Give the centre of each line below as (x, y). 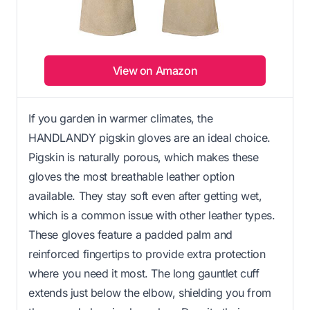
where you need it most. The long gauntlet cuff (144, 273)
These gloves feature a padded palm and (130, 234)
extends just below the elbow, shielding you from (150, 292)
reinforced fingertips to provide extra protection (147, 254)
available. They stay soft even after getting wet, (145, 195)
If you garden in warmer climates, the (121, 118)
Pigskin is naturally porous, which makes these (144, 157)
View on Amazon (155, 70)
